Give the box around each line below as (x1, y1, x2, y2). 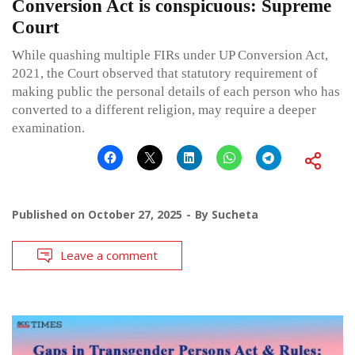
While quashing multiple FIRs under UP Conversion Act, (12, 47, 328, 63)
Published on (12, 206, 88, 222)
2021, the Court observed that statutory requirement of (12, 65, 318, 81)
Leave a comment (60, 246, 158, 263)
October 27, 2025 (88, 206, 182, 222)
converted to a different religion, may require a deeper (12, 101, 316, 117)
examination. (12, 120, 85, 136)
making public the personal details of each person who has (12, 83, 340, 99)
